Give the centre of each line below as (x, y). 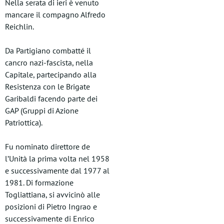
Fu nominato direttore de (47, 146)
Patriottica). (24, 122)
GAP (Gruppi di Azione (42, 110)
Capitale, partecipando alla (51, 74)
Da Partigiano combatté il (48, 50)
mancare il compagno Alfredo (55, 14)
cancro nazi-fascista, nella (49, 62)
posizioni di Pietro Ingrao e (51, 206)
